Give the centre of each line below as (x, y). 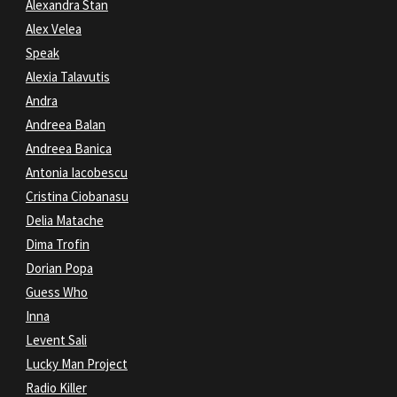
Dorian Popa (59, 269)
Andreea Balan (65, 125)
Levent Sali (56, 340)
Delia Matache (64, 221)
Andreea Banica (68, 149)
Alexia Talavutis (67, 77)
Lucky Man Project (76, 364)
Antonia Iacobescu (76, 173)
